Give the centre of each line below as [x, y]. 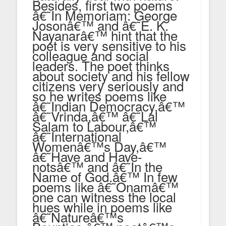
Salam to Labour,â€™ [94, 126]
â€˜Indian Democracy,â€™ [109, 105]
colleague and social [91, 55]
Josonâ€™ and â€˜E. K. [100, 25]
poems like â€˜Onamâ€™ [105, 186]
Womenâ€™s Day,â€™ [99, 146]
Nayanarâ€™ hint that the [105, 35]
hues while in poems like [102, 206]
